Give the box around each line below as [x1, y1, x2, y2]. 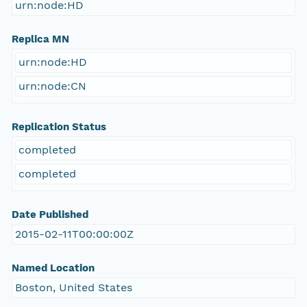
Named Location [11, 262, 95, 275]
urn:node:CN [18, 79, 86, 93]
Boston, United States [14, 281, 132, 295]
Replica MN [11, 33, 69, 46]
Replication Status [11, 121, 106, 134]
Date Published [11, 208, 88, 221]
